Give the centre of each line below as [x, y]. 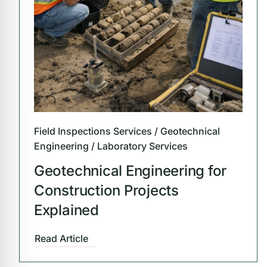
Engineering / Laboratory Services [111, 146]
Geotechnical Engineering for [130, 171]
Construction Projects [106, 191]
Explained [66, 210]
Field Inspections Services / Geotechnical [127, 131]
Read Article [61, 239]
